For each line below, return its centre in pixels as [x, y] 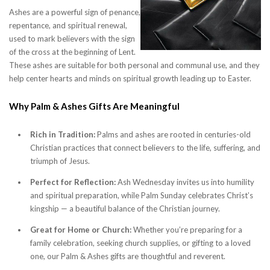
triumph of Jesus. [60, 161]
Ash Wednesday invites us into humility [185, 182]
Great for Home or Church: [81, 230]
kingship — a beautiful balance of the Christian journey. [125, 209]
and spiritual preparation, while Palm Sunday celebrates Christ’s [142, 196]
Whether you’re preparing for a [187, 230]
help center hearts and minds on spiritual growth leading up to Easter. [130, 79]
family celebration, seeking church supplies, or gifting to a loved [140, 243]
